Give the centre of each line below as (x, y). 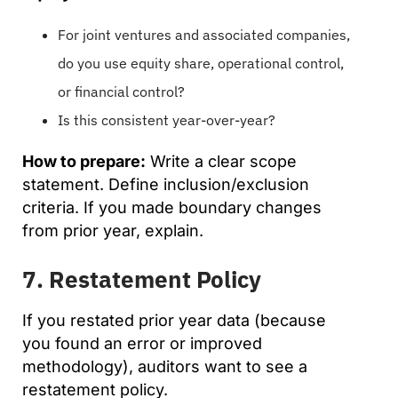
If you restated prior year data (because (174, 320)
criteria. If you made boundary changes (172, 207)
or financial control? (121, 91)
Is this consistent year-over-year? (167, 119)
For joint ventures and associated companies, (204, 34)
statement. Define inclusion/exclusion (166, 184)
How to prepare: (84, 161)
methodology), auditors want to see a (165, 366)
